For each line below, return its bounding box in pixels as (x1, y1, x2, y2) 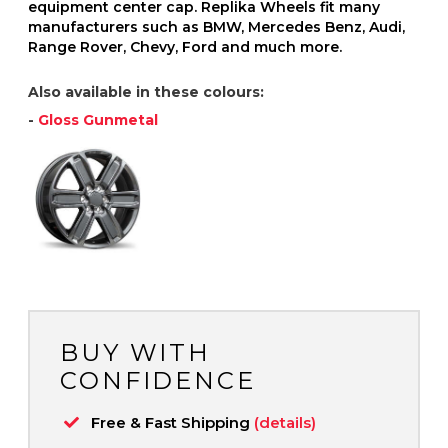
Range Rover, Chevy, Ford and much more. (28, 37, 342, 56)
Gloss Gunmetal (38, 110, 158, 129)
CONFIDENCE (60, 365, 256, 395)
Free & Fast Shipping (91, 412, 254, 432)
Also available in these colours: (28, 82, 264, 101)
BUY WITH (60, 337, 212, 367)
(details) (254, 412, 316, 432)
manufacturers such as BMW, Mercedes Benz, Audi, (28, 17, 405, 36)
